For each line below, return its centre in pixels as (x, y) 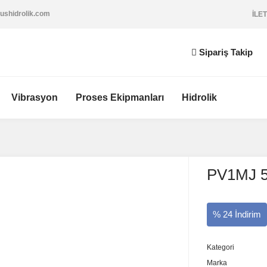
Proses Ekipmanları (120, 97)
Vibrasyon (35, 97)
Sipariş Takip (226, 52)
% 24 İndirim (237, 214)
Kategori (220, 247)
